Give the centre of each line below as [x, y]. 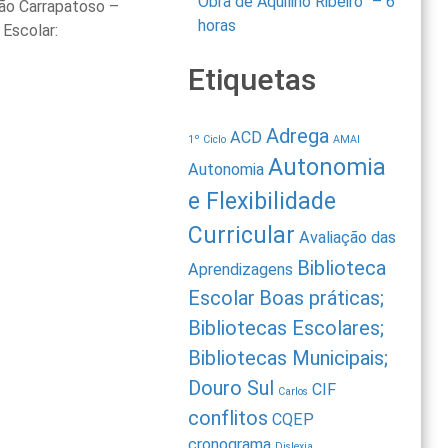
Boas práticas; [322, 298]
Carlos [293, 392]
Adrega [298, 136]
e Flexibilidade [262, 202]
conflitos [228, 418]
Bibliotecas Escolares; [286, 328]
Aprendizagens [241, 270]
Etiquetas [252, 80]
